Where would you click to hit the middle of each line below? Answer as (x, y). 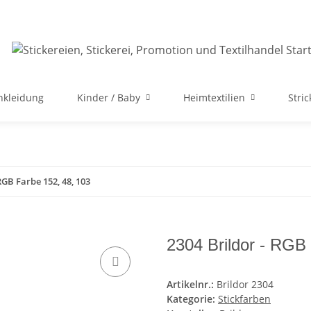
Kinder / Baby (109, 98)
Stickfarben (244, 299)
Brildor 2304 (245, 285)
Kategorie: (192, 299)
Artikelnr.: (192, 285)
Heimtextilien (214, 98)
